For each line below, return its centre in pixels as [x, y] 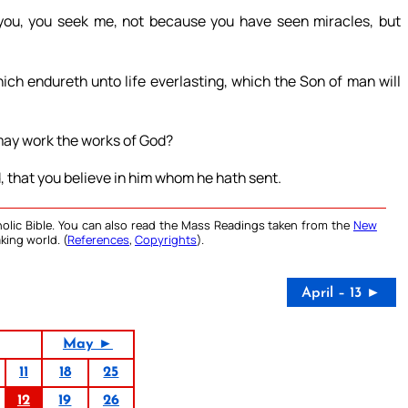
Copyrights [166, 240]
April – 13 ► [342, 294]
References [98, 240]
